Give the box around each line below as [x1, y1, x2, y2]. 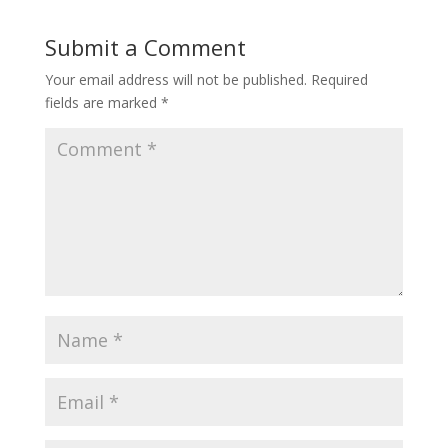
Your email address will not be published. [44, 70, 307, 89]
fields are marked [44, 93, 161, 112]
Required [310, 70, 368, 89]
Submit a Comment [44, 32, 246, 62]
